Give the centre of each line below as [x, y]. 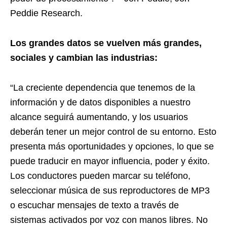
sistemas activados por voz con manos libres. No [109, 220]
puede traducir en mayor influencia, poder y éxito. [110, 161]
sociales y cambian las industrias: [84, 58]
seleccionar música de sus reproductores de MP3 [110, 191]
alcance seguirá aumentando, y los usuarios [99, 117]
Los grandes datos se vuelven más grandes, [106, 43]
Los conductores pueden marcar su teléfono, [100, 176]
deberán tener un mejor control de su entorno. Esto [113, 132]
